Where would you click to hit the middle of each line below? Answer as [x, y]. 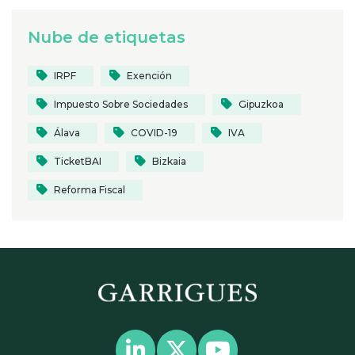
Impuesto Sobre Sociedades [121, 104]
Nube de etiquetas [107, 37]
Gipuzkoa [261, 104]
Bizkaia [169, 161]
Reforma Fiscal [90, 189]
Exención [149, 75]
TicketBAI [78, 161]
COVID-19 [154, 132]
